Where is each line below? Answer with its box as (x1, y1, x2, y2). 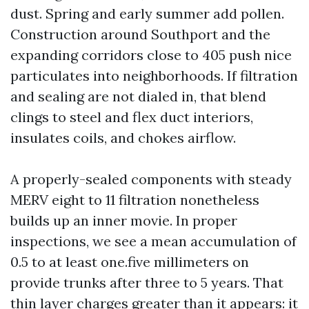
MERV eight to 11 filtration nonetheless (10, 191, 259, 208)
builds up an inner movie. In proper (10, 212, 237, 229)
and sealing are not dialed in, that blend (10, 88, 266, 105)
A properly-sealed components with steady (10, 170, 292, 188)
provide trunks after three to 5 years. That (10, 274, 283, 291)
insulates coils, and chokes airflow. (10, 129, 236, 146)
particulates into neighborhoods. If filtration (10, 67, 298, 84)
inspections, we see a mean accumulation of (10, 232, 297, 250)
